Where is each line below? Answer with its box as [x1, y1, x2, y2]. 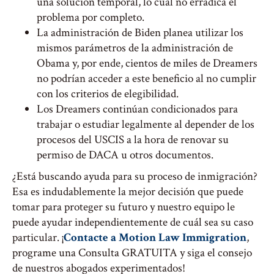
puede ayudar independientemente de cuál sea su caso [12, 215, 253, 230]
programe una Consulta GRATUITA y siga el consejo [12, 245, 252, 261]
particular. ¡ [12, 230, 64, 245]
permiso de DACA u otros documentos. [37, 147, 213, 163]
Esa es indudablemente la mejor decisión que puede [12, 184, 243, 199]
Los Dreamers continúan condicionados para [37, 102, 238, 117]
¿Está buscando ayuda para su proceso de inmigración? [12, 169, 257, 184]
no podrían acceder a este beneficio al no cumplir [37, 71, 256, 86]
